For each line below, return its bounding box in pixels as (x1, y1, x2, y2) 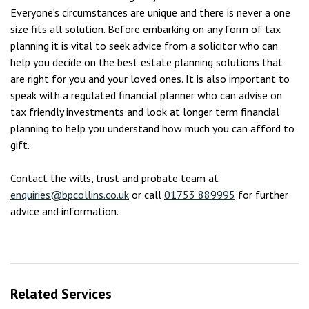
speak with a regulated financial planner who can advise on (10, 88, 282, 102)
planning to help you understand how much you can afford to (10, 121, 295, 135)
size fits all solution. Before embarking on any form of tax (10, 22, 281, 36)
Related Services (10, 285, 112, 303)
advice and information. (10, 204, 119, 218)
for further (235, 188, 288, 201)
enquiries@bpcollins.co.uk (10, 188, 129, 201)
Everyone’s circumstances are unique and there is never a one (10, 6, 290, 19)
